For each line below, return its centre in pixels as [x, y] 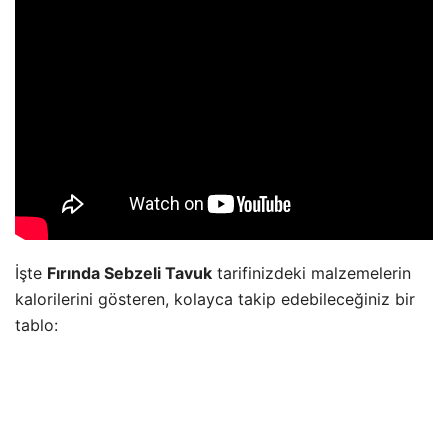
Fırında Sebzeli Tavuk [129, 273]
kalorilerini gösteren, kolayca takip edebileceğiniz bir [215, 299]
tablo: [36, 325]
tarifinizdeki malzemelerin [311, 273]
